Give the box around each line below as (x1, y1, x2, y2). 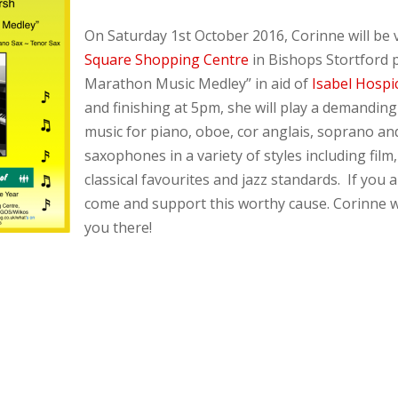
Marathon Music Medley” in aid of (84, 74, 312, 94)
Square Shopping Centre (84, 50, 249, 70)
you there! (84, 218, 152, 238)
